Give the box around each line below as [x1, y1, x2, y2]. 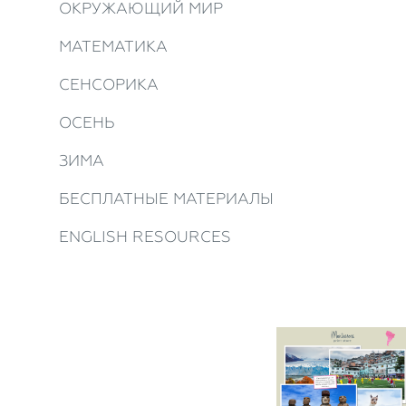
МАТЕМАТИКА [59, 37, 168, 55]
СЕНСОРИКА [59, 75, 159, 93]
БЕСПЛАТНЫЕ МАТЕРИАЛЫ [59, 189, 274, 208]
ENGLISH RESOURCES [59, 227, 231, 246]
